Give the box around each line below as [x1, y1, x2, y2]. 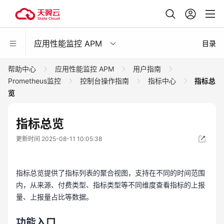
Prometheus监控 [8, 76, 63, 85]
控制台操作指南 [78, 76, 131, 85]
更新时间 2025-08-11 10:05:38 [16, 135, 102, 142]
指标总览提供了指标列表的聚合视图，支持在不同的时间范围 [16, 168, 205, 177]
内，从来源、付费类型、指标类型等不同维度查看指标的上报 [16, 180, 205, 189]
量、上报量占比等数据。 [16, 192, 93, 201]
